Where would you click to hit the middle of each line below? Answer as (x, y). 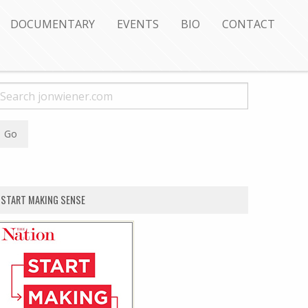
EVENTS (138, 24)
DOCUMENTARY (53, 24)
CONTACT (249, 24)
